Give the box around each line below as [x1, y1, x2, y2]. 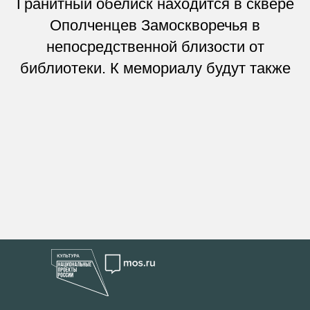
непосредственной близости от [46, 37, 264, 55]
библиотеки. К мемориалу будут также [19, 59, 291, 77]
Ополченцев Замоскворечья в [50, 16, 260, 34]
